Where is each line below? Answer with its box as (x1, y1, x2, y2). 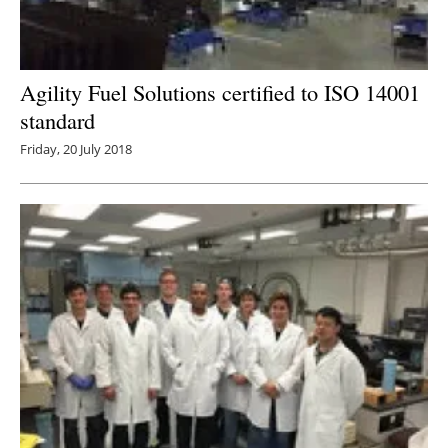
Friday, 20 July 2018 (20, 139, 132, 158)
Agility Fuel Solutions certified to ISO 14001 (20, 76, 420, 107)
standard (20, 104, 95, 135)
